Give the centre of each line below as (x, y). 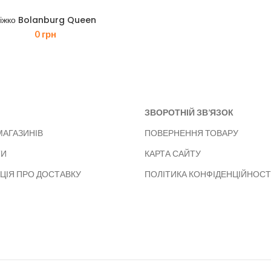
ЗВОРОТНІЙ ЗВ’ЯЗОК (189, 113)
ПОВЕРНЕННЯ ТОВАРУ (191, 133)
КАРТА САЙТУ (173, 154)
